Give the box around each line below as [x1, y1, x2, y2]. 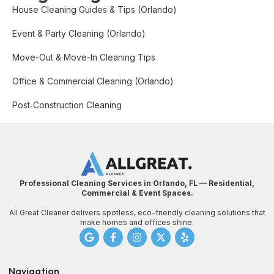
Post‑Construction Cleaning [12, 99, 122, 110]
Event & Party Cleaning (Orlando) [12, 28, 146, 39]
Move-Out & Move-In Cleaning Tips [12, 51, 155, 62]
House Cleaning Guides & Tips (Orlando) [12, 4, 177, 15]
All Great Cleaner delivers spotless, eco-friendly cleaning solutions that [9, 207, 265, 217]
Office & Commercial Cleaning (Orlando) [12, 75, 174, 86]
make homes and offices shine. [80, 217, 194, 227]
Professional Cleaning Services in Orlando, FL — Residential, [20, 178, 254, 188]
